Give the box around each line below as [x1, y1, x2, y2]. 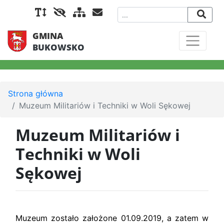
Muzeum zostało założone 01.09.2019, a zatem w [15, 213, 208, 223]
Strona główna [8, 88, 63, 98]
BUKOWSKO [32, 41, 84, 53]
